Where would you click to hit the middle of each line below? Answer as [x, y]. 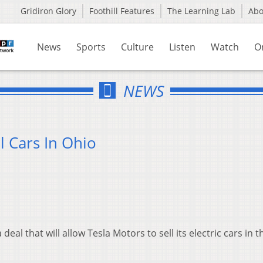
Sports [91, 47]
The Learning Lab [201, 11]
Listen [182, 47]
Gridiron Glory [48, 11]
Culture [137, 47]
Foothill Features [122, 11]
